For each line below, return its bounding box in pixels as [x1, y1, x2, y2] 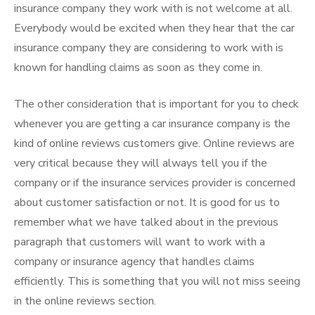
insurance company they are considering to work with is [14, 40, 283, 56]
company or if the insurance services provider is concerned [14, 175, 295, 191]
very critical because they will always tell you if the [14, 155, 267, 171]
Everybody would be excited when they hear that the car [14, 20, 295, 36]
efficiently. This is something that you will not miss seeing [14, 274, 300, 289]
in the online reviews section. [14, 293, 156, 309]
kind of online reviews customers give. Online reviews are [14, 136, 295, 151]
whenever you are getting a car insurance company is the [14, 116, 290, 131]
